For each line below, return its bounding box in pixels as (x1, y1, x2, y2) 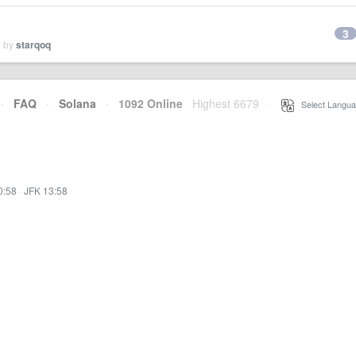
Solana (59, 95, 96, 111)
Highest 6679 (192, 95, 259, 111)
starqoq (16, 37, 51, 52)
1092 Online (109, 95, 183, 111)
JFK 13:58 (24, 184, 68, 197)
